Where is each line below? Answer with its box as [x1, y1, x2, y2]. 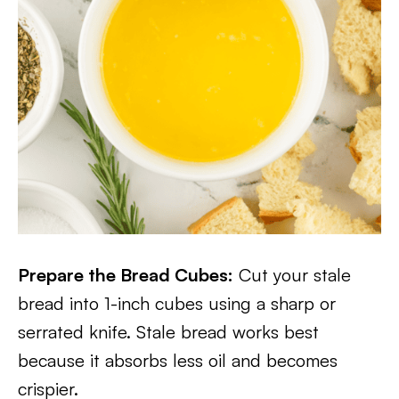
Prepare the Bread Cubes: [18, 264, 233, 286]
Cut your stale [233, 264, 351, 286]
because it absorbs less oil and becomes [18, 349, 338, 371]
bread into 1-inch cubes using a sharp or [18, 292, 336, 314]
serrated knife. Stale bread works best [18, 321, 319, 343]
